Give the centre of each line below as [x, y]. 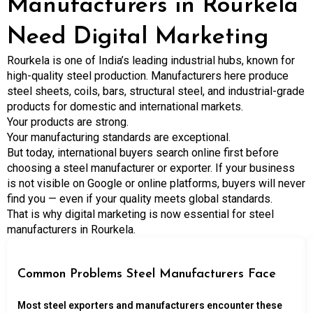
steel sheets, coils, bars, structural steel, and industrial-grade [156, 91]
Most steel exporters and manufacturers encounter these [150, 305]
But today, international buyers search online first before [143, 153]
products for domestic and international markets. [125, 107]
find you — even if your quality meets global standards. [140, 199]
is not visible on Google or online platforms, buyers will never [156, 183]
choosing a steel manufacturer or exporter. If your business [151, 168]
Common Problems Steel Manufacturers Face [147, 274]
